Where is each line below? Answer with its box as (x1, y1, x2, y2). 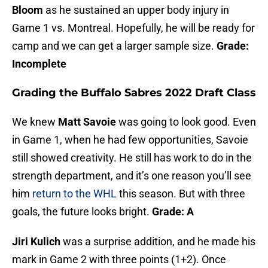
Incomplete (12, 57, 66, 71)
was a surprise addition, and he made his (63, 235, 255, 248)
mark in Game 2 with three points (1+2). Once (12, 253, 226, 266)
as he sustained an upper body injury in (45, 4, 229, 17)
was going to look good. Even (116, 115, 256, 129)
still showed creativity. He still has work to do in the (12, 151, 252, 165)
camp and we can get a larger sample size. (12, 39, 217, 53)
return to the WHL (32, 187, 117, 200)
